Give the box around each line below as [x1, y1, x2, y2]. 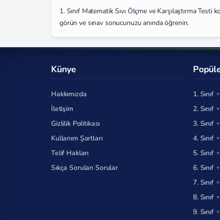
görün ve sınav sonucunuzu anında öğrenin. [59, 18, 189, 27]
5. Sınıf [193, 148, 214, 158]
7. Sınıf [193, 178, 214, 187]
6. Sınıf [193, 163, 214, 172]
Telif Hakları [51, 148, 89, 158]
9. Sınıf [193, 207, 214, 217]
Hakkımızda [51, 89, 87, 99]
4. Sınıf [193, 134, 214, 143]
